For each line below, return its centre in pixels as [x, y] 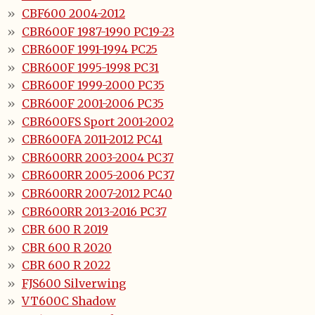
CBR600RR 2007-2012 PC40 [97, 193]
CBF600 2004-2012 [73, 13]
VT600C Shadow [69, 301]
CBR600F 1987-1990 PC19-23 [98, 31]
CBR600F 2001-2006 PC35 [92, 103]
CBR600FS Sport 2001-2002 [97, 121]
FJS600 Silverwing [73, 283]
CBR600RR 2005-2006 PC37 [98, 175]
